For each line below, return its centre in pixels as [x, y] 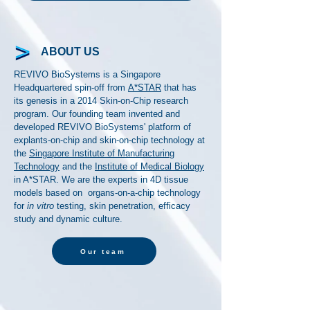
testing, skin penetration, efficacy [122, 206]
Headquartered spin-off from [71, 88]
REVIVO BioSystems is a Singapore [87, 74]
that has [179, 88]
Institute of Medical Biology [149, 166]
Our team [103, 251]
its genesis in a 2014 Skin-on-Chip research [101, 101]
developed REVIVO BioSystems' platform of [102, 127]
